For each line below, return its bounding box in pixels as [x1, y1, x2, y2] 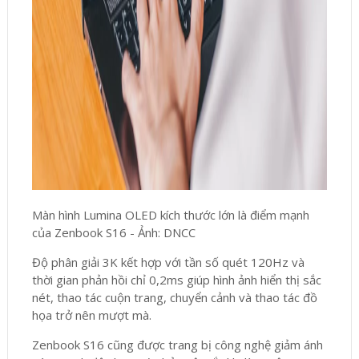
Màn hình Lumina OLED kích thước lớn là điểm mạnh [31, 207, 309, 224]
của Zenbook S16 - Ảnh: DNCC [31, 224, 196, 241]
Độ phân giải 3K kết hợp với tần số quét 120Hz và [31, 254, 305, 271]
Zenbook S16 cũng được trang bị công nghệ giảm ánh [31, 337, 323, 353]
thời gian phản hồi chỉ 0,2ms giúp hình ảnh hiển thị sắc [31, 272, 321, 288]
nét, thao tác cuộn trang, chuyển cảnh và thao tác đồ [31, 289, 317, 306]
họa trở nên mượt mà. [31, 307, 151, 324]
